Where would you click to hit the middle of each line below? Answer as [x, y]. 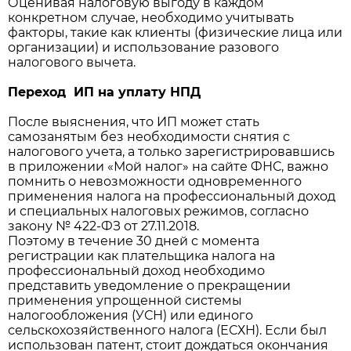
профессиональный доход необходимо [136, 270]
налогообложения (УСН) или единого [130, 315]
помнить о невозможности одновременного [155, 181]
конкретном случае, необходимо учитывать [151, 17]
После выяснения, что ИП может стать [134, 121]
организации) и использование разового [143, 47]
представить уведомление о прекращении [149, 285]
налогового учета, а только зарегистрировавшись [171, 151]
